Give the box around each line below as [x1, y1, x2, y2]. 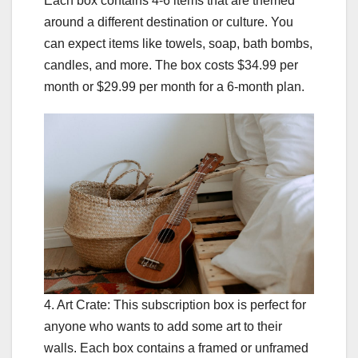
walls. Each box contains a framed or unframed [44, 340, 308, 355]
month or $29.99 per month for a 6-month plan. [44, 80, 304, 94]
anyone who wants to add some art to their [44, 319, 282, 333]
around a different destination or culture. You [44, 15, 293, 30]
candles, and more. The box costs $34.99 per [44, 58, 298, 73]
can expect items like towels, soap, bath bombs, [44, 37, 312, 51]
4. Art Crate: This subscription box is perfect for [44, 297, 306, 312]
